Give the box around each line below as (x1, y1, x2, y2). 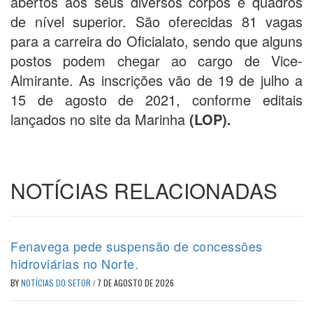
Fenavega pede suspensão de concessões (10, 236, 263, 255)
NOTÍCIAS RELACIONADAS (10, 175, 277, 205)
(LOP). (185, 108, 231, 129)
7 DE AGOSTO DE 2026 (97, 276, 174, 289)
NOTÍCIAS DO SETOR (21, 276, 93, 289)
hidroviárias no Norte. (10, 254, 138, 272)
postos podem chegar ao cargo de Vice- (10, 50, 303, 71)
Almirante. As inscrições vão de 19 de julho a (10, 69, 303, 90)
